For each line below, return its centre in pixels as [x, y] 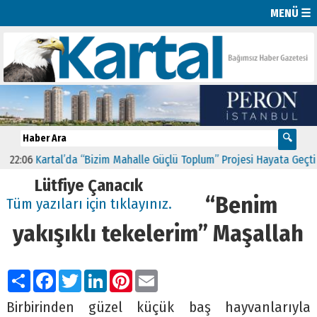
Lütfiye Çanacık [89, 185]
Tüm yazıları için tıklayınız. [89, 204]
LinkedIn [133, 275]
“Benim [241, 205]
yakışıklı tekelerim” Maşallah [158, 233]
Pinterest [160, 275]
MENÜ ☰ [291, 13]
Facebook [84, 275]
